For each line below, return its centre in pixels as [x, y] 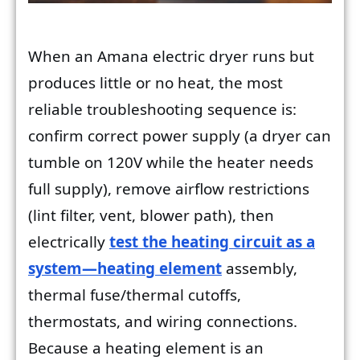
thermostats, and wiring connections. [163, 321]
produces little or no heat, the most [155, 82]
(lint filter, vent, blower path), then [151, 215]
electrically [69, 241]
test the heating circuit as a [212, 241]
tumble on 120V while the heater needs [171, 162]
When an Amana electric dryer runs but [171, 56]
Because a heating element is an [146, 348]
